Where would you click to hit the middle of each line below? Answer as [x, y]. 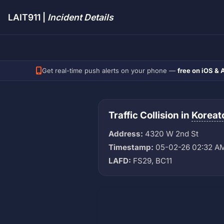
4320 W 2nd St [171, 133]
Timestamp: [131, 147]
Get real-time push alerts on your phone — [110, 71]
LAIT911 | [28, 17]
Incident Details [80, 17]
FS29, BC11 [151, 160]
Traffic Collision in [150, 115]
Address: [126, 133]
